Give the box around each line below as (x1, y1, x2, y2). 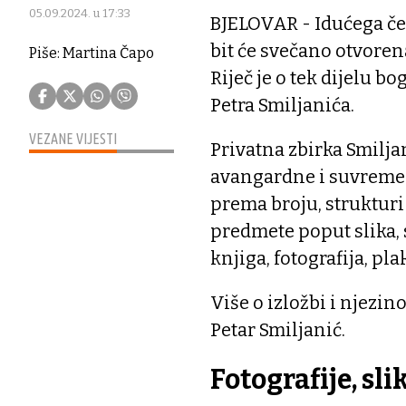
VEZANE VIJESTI (29, 130, 117, 147)
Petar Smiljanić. (210, 318, 345, 341)
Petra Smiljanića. (210, 93, 354, 116)
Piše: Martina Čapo (29, 43, 154, 62)
